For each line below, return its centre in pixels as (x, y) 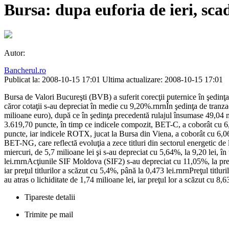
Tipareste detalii (50, 197)
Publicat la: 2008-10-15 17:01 (52, 80)
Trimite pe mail (49, 215)
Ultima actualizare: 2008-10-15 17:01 (163, 80)
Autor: (15, 53)
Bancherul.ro (25, 71)
